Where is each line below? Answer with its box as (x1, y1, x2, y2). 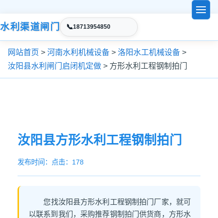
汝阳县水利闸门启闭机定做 (8, 62, 101, 70)
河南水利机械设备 (47, 48, 109, 56)
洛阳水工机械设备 (118, 48, 180, 56)
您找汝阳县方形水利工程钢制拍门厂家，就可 (43, 198, 191, 206)
